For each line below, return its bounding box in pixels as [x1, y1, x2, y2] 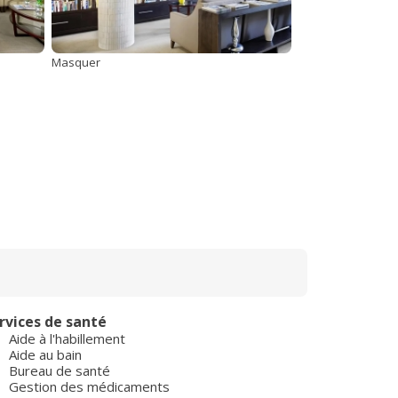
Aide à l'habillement [9, 330, 125, 347]
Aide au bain [9, 346, 82, 363]
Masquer [52, 54, 100, 70]
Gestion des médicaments [9, 378, 170, 395]
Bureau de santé [9, 362, 110, 379]
